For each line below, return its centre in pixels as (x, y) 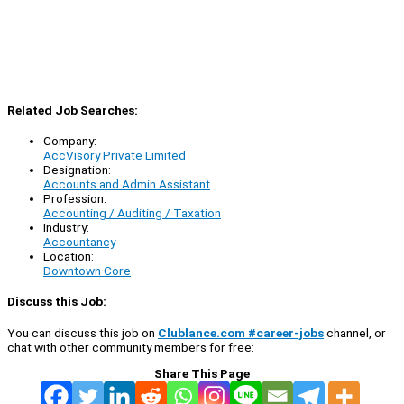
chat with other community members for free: (131, 347)
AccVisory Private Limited (115, 156)
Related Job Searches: (73, 110)
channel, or (355, 332)
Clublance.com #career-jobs (241, 332)
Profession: (75, 199)
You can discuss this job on (83, 332)
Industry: (66, 228)
